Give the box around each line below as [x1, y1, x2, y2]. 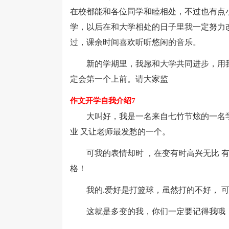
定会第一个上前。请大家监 [70, 75, 168, 83]
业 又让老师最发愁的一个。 [70, 127, 170, 136]
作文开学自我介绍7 [70, 97, 135, 105]
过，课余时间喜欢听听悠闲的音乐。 [70, 38, 201, 47]
